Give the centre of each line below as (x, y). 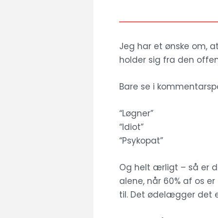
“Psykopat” (141, 141)
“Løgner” (137, 114)
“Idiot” (131, 127)
